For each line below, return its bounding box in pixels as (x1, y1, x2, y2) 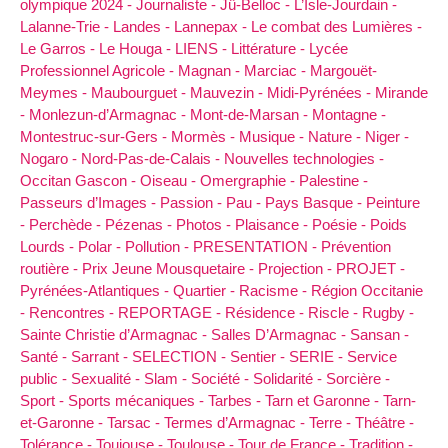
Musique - (239, 127, 308, 145)
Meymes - (20, 83, 91, 101)
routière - (20, 259, 82, 277)
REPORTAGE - (118, 303, 225, 321)
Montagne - (312, 105, 386, 123)
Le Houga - (99, 39, 175, 57)
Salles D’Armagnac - (211, 325, 350, 343)
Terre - (309, 413, 355, 431)
